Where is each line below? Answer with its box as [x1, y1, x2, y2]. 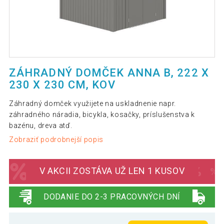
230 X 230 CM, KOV [8, 78, 115, 91]
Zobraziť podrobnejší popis [8, 135, 104, 143]
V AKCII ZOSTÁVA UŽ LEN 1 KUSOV [39, 165, 185, 176]
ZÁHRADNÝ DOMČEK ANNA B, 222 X [8, 66, 209, 79]
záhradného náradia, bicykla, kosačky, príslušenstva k [8, 110, 195, 119]
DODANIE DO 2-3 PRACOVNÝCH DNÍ [43, 191, 180, 201]
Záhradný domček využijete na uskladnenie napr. [8, 99, 176, 108]
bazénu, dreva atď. [8, 121, 72, 130]
